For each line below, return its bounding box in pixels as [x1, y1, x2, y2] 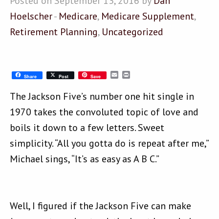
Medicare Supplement [101, 10, 194, 23]
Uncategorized [102, 25, 163, 39]
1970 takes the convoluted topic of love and [10, 106, 198, 119]
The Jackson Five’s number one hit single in [10, 90, 194, 103]
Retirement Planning [10, 25, 98, 39]
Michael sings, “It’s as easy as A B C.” [10, 153, 159, 166]
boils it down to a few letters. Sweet [10, 121, 164, 134]
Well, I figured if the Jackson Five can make [10, 199, 191, 213]
